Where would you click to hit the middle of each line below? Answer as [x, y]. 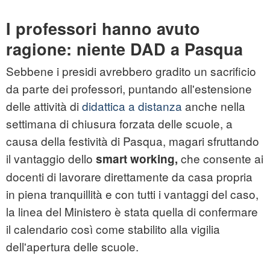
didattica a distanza [132, 106]
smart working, [137, 159]
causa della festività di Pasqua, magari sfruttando [133, 141]
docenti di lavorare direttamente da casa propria [129, 177]
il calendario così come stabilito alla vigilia [113, 229]
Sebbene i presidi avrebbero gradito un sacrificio [131, 71]
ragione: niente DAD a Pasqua [124, 49]
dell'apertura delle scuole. [72, 246]
